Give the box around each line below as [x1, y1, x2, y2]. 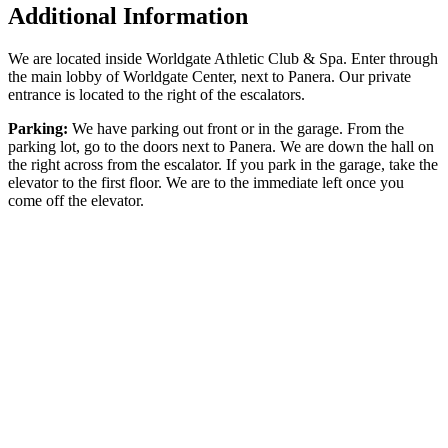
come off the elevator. [8, 191, 144, 209]
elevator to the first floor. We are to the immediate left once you [8, 173, 404, 191]
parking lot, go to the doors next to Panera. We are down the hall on [8, 137, 434, 155]
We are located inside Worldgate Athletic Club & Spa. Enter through [8, 49, 438, 67]
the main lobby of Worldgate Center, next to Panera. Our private [8, 67, 411, 85]
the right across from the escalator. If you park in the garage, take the [8, 155, 438, 173]
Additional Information [8, 2, 248, 29]
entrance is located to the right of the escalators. [8, 85, 305, 103]
